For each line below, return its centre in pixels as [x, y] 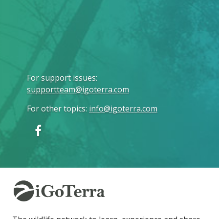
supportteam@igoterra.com [78, 89]
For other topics [56, 109]
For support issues [61, 78]
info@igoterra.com [123, 109]
